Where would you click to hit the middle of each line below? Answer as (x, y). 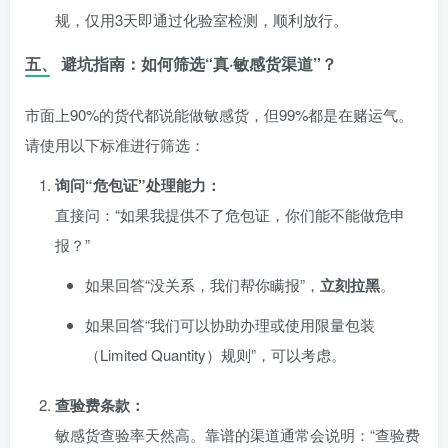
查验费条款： (100, 404)
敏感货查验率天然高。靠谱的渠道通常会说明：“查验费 (237, 434)
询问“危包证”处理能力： (138, 184)
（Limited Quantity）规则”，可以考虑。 (215, 354)
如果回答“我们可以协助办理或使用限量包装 (230, 324)
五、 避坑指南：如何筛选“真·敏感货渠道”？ (181, 63)
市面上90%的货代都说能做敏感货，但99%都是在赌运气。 (219, 114)
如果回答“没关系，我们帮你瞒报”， (202, 284)
